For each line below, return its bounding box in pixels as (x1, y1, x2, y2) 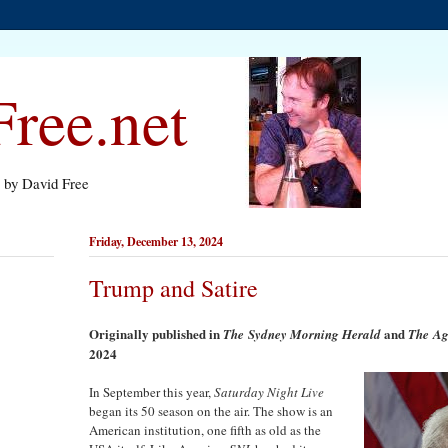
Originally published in (89, 323, 223, 343)
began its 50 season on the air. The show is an (89, 401, 333, 420)
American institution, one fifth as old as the (89, 420, 321, 439)
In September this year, (89, 382, 214, 401)
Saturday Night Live (214, 382, 324, 401)
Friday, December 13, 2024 (89, 233, 223, 251)
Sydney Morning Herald (248, 324, 381, 343)
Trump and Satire (89, 272, 258, 305)
